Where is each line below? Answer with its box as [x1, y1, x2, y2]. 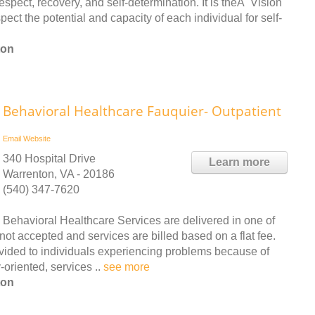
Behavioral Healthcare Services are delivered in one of [3, 214, 275, 226]
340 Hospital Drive [3, 153, 96, 165]
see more [103, 261, 150, 273]
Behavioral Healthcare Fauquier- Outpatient [3, 102, 281, 120]
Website [23, 134, 51, 143]
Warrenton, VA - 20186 [3, 168, 115, 180]
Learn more [209, 156, 270, 168]
